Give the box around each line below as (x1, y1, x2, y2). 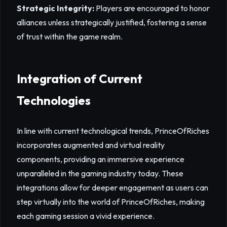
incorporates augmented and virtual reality (17, 140, 165, 150)
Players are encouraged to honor (94, 3, 210, 13)
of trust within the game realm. (17, 31, 123, 42)
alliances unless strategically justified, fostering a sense (17, 17, 207, 27)
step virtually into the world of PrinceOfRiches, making (17, 197, 205, 207)
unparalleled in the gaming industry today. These (17, 168, 183, 178)
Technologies (17, 93, 91, 108)
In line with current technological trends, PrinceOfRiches (17, 126, 209, 136)
